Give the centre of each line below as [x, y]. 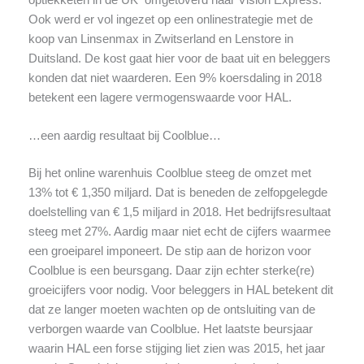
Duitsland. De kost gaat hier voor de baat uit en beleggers [179, 58]
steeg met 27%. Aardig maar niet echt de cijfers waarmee [179, 232]
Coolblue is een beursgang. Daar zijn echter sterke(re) [171, 271]
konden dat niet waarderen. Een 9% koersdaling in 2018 [175, 78]
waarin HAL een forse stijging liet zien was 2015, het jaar [176, 349]
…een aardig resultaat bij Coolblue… [124, 136]
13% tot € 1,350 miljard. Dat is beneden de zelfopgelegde [178, 193]
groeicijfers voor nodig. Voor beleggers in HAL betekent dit [180, 290]
